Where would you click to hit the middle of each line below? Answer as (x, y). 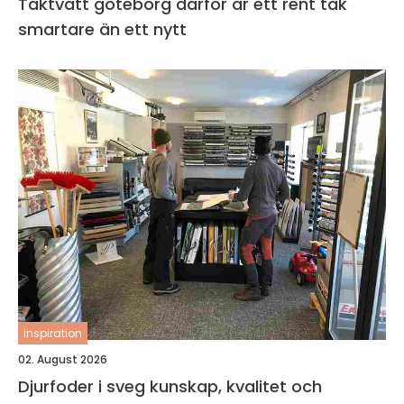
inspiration (53, 333)
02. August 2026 (63, 359)
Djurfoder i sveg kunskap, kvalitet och (84, 386)
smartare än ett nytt (102, 29)
